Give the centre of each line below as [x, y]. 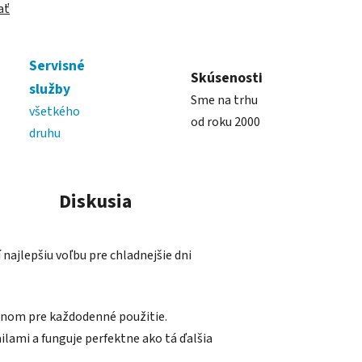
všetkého [55, 112]
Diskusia [95, 202]
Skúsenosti [226, 78]
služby [50, 90]
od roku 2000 [225, 122]
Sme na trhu [224, 100]
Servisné [57, 66]
